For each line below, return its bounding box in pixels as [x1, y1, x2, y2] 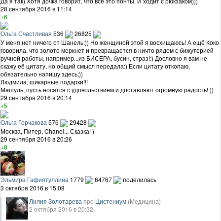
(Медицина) [128, 197, 161, 206]
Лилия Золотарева [29, 197, 82, 206]
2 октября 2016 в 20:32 [29, 205, 93, 214]
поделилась [123, 175, 156, 184]
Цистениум [95, 197, 126, 206]
